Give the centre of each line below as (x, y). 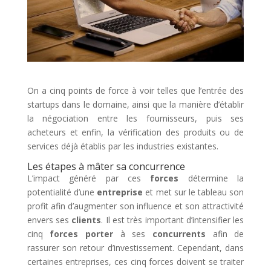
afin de (225, 234)
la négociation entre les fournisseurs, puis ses (135, 119)
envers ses (49, 220)
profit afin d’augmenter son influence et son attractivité (135, 206)
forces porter (82, 234)
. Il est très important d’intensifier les (173, 220)
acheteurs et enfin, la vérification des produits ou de (135, 132)
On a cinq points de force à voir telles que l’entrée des (135, 91)
